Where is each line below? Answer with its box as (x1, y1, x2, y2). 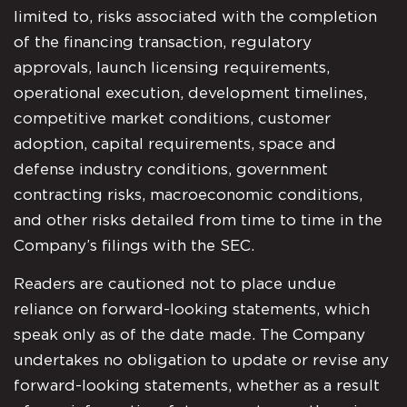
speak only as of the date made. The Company (14, 327, 365, 343)
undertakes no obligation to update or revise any (14, 352, 389, 369)
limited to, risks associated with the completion (14, 8, 377, 25)
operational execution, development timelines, (14, 84, 367, 101)
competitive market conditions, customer (14, 110, 331, 126)
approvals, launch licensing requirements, (14, 59, 330, 75)
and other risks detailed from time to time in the (14, 212, 382, 228)
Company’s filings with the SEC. (14, 237, 254, 253)
